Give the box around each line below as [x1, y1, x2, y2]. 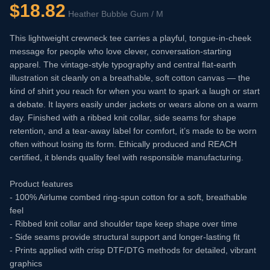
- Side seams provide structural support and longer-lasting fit [10, 232, 240, 242]
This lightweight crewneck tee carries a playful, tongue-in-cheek [10, 33, 251, 43]
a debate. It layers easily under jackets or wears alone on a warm [10, 99, 258, 109]
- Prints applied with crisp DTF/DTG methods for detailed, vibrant [10, 245, 256, 255]
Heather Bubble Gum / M [68, 9, 163, 19]
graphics [10, 259, 42, 268]
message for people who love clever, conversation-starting [10, 46, 231, 56]
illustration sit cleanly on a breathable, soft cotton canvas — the [10, 73, 250, 83]
